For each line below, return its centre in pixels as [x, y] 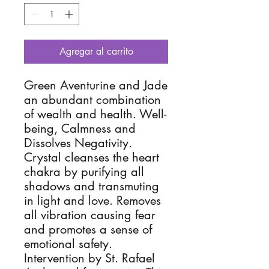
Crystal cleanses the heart [92, 157]
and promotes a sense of [88, 229]
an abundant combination [92, 100]
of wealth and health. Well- [95, 114]
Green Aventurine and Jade [96, 85]
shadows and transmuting [92, 186]
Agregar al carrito [96, 51]
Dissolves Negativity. [78, 143]
